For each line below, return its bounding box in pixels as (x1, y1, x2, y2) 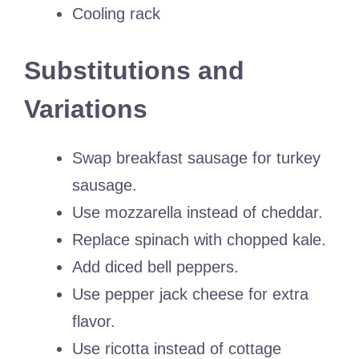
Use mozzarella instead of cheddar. (72, 204, 323, 222)
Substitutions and (24, 56, 244, 86)
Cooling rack (72, 5, 160, 23)
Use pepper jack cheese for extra (72, 285, 309, 304)
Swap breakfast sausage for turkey (72, 149, 321, 167)
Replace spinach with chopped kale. (72, 231, 326, 249)
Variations (24, 95, 147, 124)
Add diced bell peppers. (72, 258, 239, 276)
